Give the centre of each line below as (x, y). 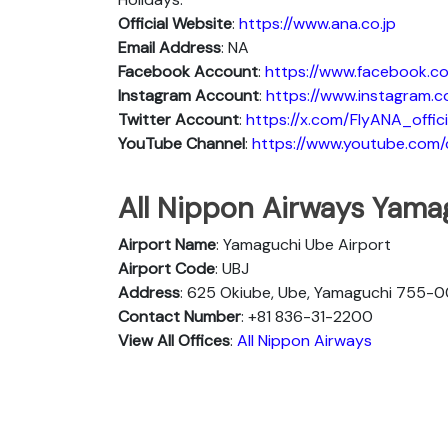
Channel (215, 143)
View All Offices (174, 340)
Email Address (169, 47)
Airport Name (167, 244)
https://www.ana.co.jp (317, 23)
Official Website (175, 23)
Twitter (144, 119)
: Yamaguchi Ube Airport (303, 244)
